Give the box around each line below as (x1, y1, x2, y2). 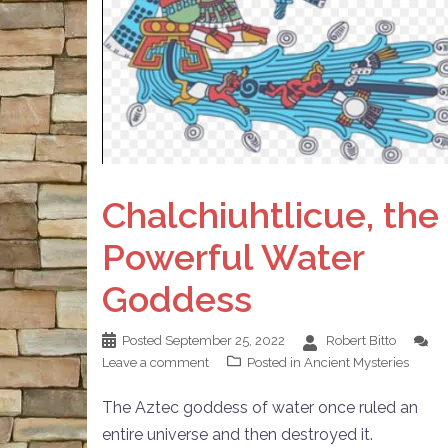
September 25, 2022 (165, 332, 285, 348)
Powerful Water (102, 235, 364, 278)
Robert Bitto (326, 332, 396, 348)
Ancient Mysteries (304, 354, 409, 370)
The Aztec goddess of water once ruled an (102, 397, 418, 417)
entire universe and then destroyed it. (102, 424, 373, 444)
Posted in (247, 354, 304, 370)
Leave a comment (102, 354, 209, 370)
